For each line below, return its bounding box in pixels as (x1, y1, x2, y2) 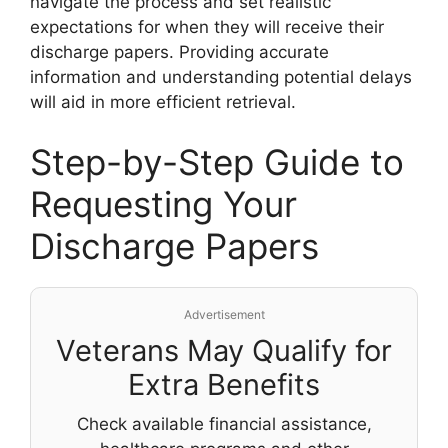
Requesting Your (30, 182, 297, 225)
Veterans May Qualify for (56, 332, 392, 368)
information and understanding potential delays (30, 67, 412, 88)
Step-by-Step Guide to (30, 140, 404, 183)
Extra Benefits (128, 366, 320, 402)
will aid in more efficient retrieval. (30, 92, 296, 113)
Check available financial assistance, (76, 413, 372, 434)
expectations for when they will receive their (30, 17, 384, 38)
